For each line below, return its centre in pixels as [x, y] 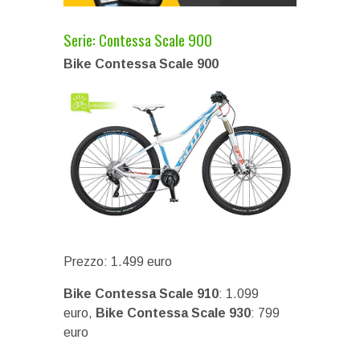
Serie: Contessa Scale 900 [138, 40]
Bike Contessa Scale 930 [173, 313]
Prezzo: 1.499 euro [118, 261]
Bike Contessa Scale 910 [141, 293]
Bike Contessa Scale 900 [141, 64]
